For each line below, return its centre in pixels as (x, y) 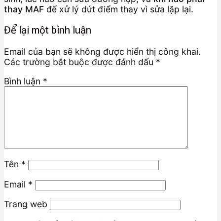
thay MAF (24, 9)
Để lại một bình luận (48, 30)
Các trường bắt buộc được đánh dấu (80, 62)
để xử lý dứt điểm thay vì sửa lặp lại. (119, 9)
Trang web (26, 204)
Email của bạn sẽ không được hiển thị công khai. (102, 51)
